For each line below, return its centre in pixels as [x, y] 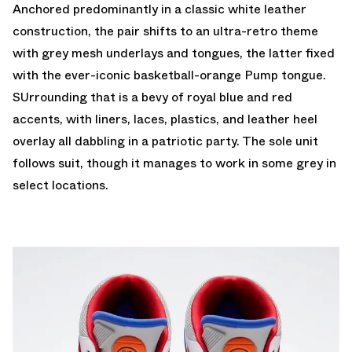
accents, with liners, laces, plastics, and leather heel [165, 119]
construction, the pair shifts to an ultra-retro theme [165, 31]
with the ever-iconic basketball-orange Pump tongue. [169, 75]
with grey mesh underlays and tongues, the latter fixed [174, 53]
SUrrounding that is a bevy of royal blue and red [152, 97]
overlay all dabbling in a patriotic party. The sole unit [165, 141]
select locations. [60, 185]
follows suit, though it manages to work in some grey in [174, 163]
